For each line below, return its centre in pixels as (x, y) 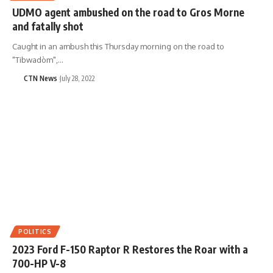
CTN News (40, 78)
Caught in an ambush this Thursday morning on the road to (118, 46)
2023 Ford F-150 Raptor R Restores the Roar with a (130, 249)
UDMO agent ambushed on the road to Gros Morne (128, 12)
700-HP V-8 (39, 263)
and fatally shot (48, 26)
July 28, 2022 (77, 78)
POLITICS (35, 231)
